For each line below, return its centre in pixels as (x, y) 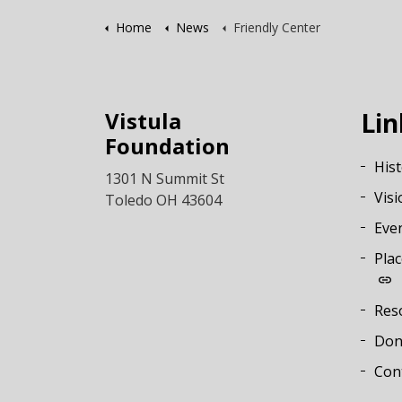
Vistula (143, 121)
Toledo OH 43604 (163, 200)
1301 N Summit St (165, 179)
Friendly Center (277, 27)
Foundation (167, 146)
